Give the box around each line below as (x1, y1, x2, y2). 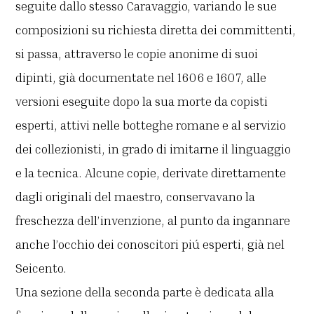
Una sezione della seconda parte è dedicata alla (15, 284, 275, 300)
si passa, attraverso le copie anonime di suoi (15, 46, 259, 62)
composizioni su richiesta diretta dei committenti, (15, 22, 296, 38)
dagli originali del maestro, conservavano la (15, 189, 256, 205)
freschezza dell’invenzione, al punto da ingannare (15, 212, 291, 228)
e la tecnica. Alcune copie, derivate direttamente (15, 165, 287, 181)
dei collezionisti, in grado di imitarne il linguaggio (15, 141, 292, 157)
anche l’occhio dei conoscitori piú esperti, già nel (15, 236, 285, 252)
